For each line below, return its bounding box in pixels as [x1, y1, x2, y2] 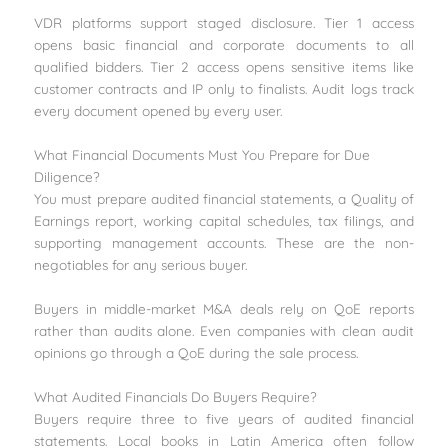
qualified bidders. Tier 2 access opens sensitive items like [34, 58, 414, 76]
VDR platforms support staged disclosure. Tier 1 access [34, 14, 414, 32]
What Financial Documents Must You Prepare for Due [34, 146, 371, 164]
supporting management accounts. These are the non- [34, 234, 414, 252]
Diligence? [34, 168, 101, 186]
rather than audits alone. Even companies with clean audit [34, 322, 414, 340]
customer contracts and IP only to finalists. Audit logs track [34, 80, 414, 98]
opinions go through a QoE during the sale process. [34, 344, 359, 362]
